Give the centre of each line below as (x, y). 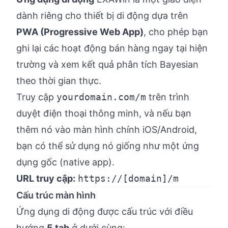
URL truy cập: (46, 178)
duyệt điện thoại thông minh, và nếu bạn (104, 113)
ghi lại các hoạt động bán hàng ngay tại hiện (112, 48)
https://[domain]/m (128, 178)
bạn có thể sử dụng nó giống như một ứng (108, 146)
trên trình (168, 97)
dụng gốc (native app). (65, 162)
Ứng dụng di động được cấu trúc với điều (105, 211)
